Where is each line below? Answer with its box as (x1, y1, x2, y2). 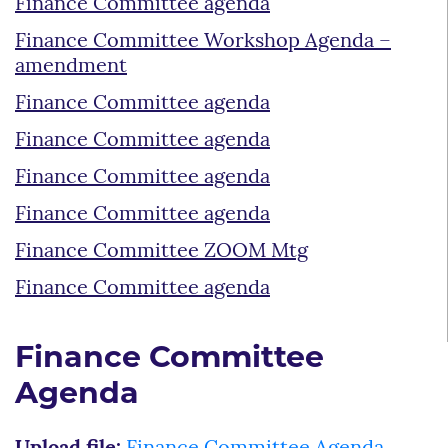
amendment (15, 56, 127, 77)
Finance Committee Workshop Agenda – (15, 31, 391, 52)
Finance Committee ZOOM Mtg (15, 241, 308, 262)
